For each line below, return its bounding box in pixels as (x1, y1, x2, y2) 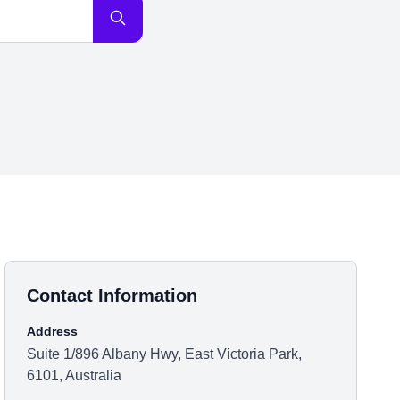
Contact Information (27, 286, 198, 305)
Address (27, 324, 79, 338)
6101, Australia (27, 368, 122, 383)
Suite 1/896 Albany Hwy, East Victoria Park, (27, 346, 303, 362)
